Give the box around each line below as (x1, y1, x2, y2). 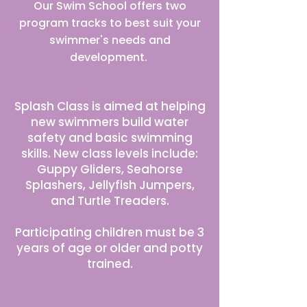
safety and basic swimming (27, 130, 193, 146)
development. (69, 49, 150, 65)
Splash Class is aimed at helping (14, 98, 206, 114)
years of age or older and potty (16, 240, 203, 256)
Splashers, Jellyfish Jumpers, (25, 177, 195, 193)
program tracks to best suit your (19, 15, 201, 31)
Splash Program (45, 73, 174, 90)
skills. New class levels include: (21, 145, 198, 162)
